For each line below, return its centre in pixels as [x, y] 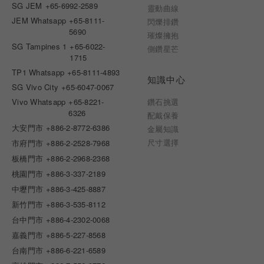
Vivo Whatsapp [39, 102]
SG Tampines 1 [39, 47]
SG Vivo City [35, 87]
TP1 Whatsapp [38, 72]
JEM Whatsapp [39, 21]
